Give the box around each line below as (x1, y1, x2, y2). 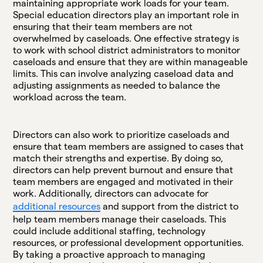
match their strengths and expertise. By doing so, (13, 153, 224, 163)
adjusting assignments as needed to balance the (13, 80, 221, 90)
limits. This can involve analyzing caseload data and (13, 68, 234, 79)
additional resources (13, 201, 101, 211)
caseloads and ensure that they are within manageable (13, 56, 248, 67)
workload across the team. (13, 92, 127, 102)
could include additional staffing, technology (13, 225, 206, 236)
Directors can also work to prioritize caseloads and (13, 129, 230, 140)
